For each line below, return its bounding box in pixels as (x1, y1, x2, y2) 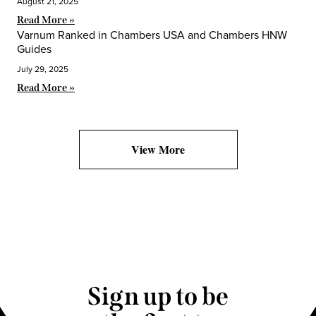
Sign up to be (87, 281, 229, 312)
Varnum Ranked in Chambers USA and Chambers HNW (17, 26, 287, 43)
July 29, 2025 (17, 62, 68, 75)
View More (131, 140, 185, 157)
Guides (17, 40, 51, 57)
